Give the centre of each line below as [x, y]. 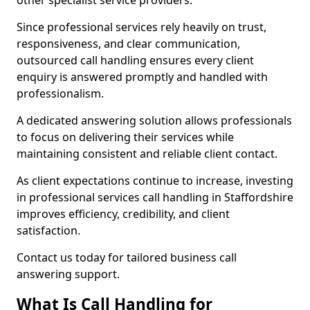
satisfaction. [48, 230]
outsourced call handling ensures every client [135, 60]
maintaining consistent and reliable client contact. [147, 154]
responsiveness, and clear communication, [128, 44]
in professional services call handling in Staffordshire [155, 197]
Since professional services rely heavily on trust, [142, 27]
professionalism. [60, 93]
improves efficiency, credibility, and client [123, 214]
